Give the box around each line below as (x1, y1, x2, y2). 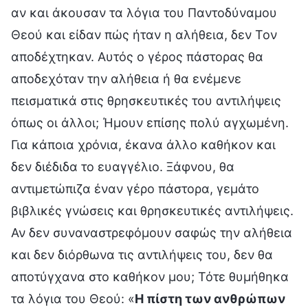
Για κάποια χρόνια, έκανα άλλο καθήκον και (11, 137, 276, 152)
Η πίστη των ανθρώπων (135, 291, 285, 306)
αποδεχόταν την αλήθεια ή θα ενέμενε (11, 71, 241, 86)
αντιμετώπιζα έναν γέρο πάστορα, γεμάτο (11, 181, 259, 196)
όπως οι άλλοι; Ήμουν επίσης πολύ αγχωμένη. (11, 115, 289, 130)
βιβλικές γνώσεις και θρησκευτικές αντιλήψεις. (11, 203, 294, 218)
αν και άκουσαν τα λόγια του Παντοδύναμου (11, 5, 277, 20)
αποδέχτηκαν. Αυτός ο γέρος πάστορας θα (11, 49, 263, 64)
